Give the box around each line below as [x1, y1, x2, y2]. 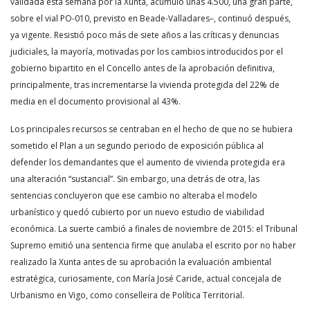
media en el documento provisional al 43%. [10, 95, 181, 107]
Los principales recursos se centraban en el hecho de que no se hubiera [10, 123, 293, 135]
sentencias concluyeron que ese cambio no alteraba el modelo [10, 190, 257, 201]
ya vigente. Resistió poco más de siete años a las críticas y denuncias [10, 29, 279, 41]
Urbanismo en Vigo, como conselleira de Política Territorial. [10, 289, 244, 301]
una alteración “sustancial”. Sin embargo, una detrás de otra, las [10, 173, 259, 185]
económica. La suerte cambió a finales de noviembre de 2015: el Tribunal [10, 223, 298, 235]
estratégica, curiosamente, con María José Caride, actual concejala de [10, 273, 282, 284]
